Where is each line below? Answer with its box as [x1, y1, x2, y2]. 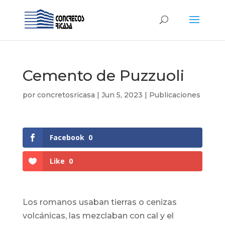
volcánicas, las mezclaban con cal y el [22, 211, 174, 221]
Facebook [49, 133, 84, 142]
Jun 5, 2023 [101, 90, 143, 99]
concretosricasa [37, 90, 95, 99]
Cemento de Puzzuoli [22, 66, 184, 85]
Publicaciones [149, 90, 200, 99]
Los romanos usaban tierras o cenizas [22, 197, 177, 207]
